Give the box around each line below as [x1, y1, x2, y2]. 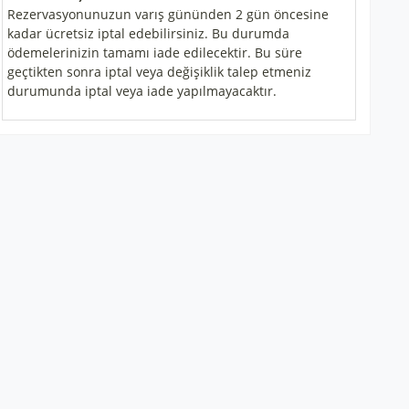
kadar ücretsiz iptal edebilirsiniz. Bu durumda [7, 25, 289, 42]
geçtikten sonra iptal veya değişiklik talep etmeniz [7, 63, 311, 80]
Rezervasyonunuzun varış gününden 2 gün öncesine [7, 5, 329, 23]
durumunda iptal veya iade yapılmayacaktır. [7, 82, 277, 100]
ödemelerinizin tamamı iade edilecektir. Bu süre [7, 44, 302, 61]
